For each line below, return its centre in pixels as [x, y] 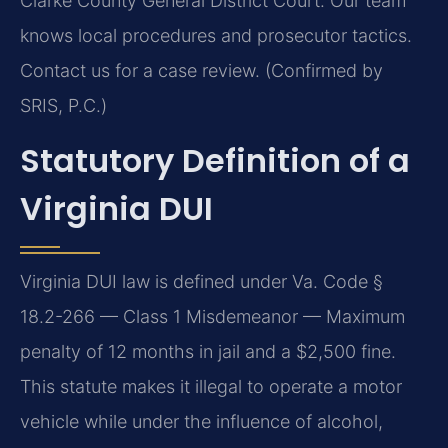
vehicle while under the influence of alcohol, [201, 422]
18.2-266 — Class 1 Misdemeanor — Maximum [212, 317]
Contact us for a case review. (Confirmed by [201, 70]
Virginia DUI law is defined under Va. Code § [201, 282]
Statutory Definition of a [215, 161]
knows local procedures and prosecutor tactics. [216, 35]
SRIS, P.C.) [63, 105]
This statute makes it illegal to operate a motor [211, 387]
